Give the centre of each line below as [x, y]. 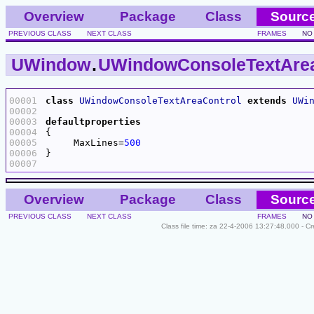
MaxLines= [85, 142]
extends [267, 100]
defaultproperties [93, 121]
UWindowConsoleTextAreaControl [161, 100]
